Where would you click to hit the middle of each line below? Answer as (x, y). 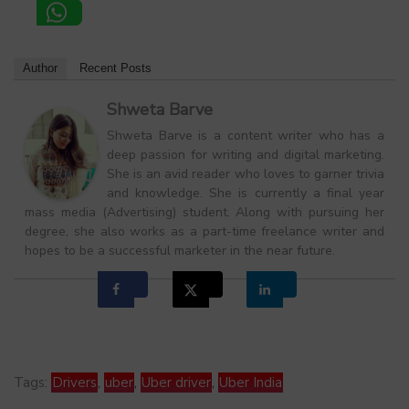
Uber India (251, 383)
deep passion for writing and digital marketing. (246, 155)
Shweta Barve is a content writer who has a (246, 136)
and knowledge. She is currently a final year (246, 194)
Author (40, 68)
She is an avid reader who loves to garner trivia (246, 174)
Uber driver (176, 383)
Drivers (74, 383)
